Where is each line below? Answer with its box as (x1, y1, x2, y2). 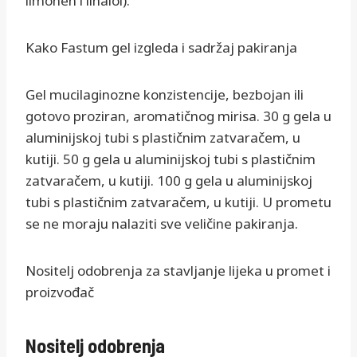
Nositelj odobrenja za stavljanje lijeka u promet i (25, 261, 331, 280)
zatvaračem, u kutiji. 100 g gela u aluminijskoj (25, 171, 312, 190)
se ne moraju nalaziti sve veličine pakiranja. (25, 214, 298, 233)
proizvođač (25, 283, 94, 302)
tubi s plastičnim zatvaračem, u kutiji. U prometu (25, 193, 331, 212)
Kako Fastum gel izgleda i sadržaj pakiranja (25, 38, 297, 57)
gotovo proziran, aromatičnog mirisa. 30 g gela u (25, 107, 331, 126)
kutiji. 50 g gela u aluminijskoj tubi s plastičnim (25, 150, 316, 169)
